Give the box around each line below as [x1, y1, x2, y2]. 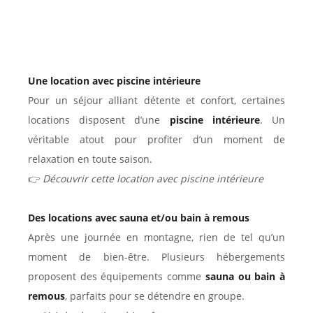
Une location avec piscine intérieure [28, 73, 201, 87]
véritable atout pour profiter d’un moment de [28, 132, 285, 146]
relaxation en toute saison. [28, 152, 152, 166]
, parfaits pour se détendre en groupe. [65, 289, 245, 303]
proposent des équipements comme [28, 269, 205, 283]
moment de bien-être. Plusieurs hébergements [28, 249, 285, 263]
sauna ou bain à [205, 269, 286, 283]
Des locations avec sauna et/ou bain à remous [28, 210, 249, 224]
